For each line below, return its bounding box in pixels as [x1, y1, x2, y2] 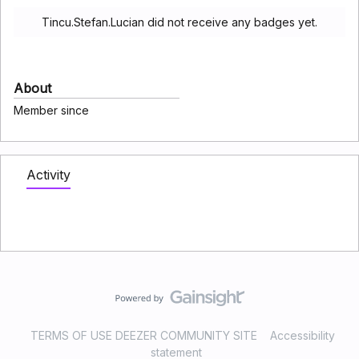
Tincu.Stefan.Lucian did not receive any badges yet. [42, 15, 317, 29]
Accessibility [270, 329, 335, 342]
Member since [14, 103, 89, 117]
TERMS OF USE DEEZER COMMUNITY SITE [30, 329, 257, 342]
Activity [26, 167, 71, 183]
